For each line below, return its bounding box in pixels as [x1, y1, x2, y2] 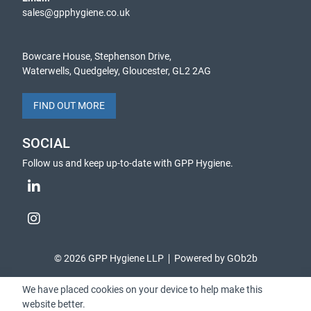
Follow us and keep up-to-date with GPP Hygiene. [22, 158, 233, 169]
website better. [22, 299, 85, 310]
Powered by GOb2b [174, 253, 258, 264]
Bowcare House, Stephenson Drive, [22, 51, 171, 62]
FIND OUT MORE [33, 100, 105, 111]
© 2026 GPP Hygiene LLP [53, 253, 164, 264]
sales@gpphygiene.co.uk [22, 7, 130, 18]
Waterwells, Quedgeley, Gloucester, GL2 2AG [22, 65, 211, 76]
